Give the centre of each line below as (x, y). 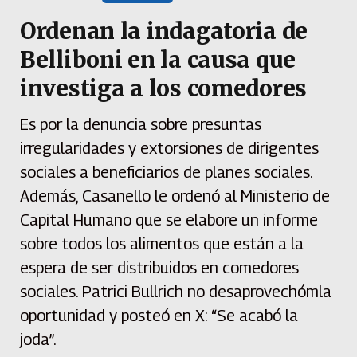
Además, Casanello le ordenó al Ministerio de (175, 196)
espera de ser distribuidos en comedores (159, 268)
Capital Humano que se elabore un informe (169, 220)
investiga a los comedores (163, 89)
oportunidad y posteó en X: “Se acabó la (159, 316)
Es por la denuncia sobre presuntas (141, 125)
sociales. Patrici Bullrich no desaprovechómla (176, 292)
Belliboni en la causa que (158, 60)
